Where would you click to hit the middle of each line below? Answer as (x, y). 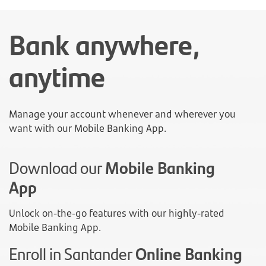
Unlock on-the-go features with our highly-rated (117, 213)
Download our (57, 167)
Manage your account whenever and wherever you (122, 114)
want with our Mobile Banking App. (88, 129)
